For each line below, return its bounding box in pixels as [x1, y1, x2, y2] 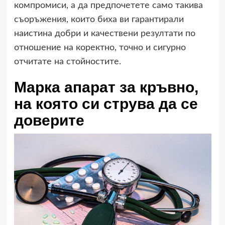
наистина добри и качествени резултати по [14, 29, 195, 38]
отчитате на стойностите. [14, 57, 121, 66]
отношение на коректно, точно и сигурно [14, 43, 186, 52]
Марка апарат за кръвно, [14, 78, 198, 95]
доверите [14, 111, 84, 129]
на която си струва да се [14, 95, 198, 112]
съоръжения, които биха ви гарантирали [14, 15, 184, 24]
